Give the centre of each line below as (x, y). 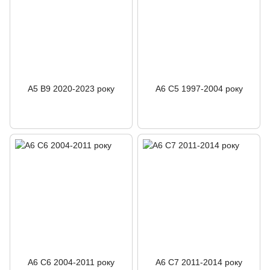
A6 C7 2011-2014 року (199, 262)
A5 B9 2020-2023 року (71, 89)
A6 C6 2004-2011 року (71, 262)
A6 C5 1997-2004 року (199, 89)
